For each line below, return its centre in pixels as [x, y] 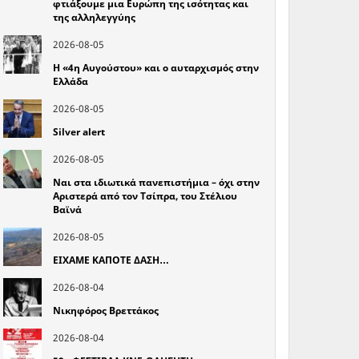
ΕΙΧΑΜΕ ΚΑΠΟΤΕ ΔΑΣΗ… [111, 260]
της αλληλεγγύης [94, 17]
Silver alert [79, 131]
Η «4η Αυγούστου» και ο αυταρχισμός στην [155, 67]
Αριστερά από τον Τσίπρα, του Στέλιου [145, 196]
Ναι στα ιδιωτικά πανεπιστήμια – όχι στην [156, 182]
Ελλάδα [70, 81]
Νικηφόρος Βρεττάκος [105, 310]
